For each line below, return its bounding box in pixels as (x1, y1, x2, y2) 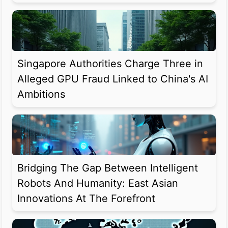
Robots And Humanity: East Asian (17, 177, 178, 190)
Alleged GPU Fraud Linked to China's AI (17, 73, 208, 85)
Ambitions (17, 88, 65, 101)
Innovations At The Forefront (17, 192, 155, 205)
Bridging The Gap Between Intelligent (17, 162, 198, 175)
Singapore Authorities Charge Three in (17, 58, 203, 70)
